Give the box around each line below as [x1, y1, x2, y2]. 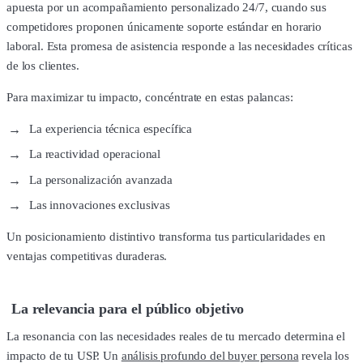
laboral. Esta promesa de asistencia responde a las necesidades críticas [6, 39, 352, 53]
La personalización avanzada [29, 173, 173, 186]
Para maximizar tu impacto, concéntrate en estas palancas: [6, 90, 293, 104]
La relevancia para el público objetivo [11, 300, 245, 317]
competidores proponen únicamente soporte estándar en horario [6, 19, 322, 33]
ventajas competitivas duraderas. [6, 250, 168, 263]
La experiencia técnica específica [29, 122, 193, 135]
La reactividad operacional [29, 147, 161, 161]
